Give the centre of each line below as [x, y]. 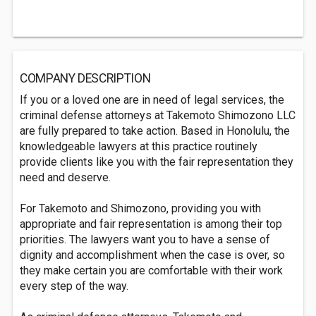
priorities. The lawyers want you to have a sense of [145, 239]
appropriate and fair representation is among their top [151, 224]
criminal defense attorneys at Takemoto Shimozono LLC [158, 115]
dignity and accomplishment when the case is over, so [152, 255]
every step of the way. [74, 286]
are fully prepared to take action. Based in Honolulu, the [155, 131]
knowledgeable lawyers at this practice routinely [139, 146]
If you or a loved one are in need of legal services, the [152, 100]
